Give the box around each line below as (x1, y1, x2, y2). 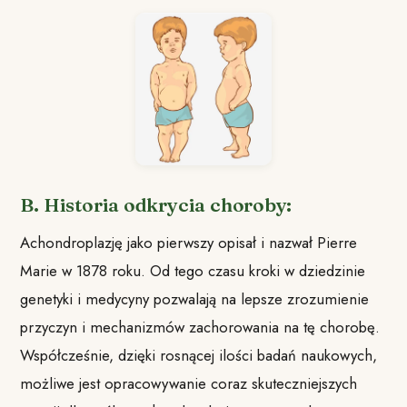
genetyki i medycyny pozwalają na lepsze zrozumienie (20, 288, 370, 311)
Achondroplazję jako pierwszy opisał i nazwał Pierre (20, 232, 358, 254)
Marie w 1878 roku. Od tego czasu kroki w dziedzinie (20, 260, 366, 283)
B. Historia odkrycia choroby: (20, 194, 292, 217)
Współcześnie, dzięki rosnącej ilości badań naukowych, (20, 344, 378, 367)
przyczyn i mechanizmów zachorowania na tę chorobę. (20, 316, 381, 339)
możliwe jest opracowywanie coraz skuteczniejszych (20, 372, 358, 395)
